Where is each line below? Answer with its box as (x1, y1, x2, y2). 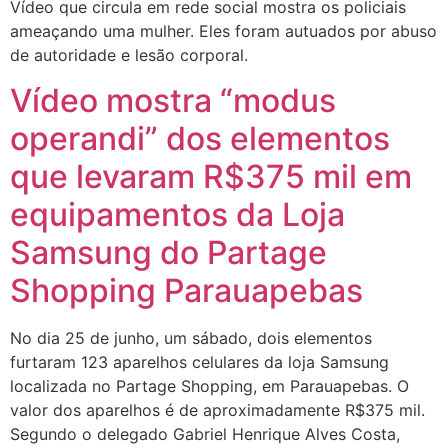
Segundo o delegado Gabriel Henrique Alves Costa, (10, 423, 400, 444)
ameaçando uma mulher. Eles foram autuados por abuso (10, 21, 437, 42)
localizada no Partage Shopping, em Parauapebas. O (10, 375, 409, 396)
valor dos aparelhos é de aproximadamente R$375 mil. (10, 399, 425, 420)
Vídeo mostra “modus (10, 80, 336, 120)
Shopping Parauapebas (10, 270, 363, 310)
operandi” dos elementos (10, 118, 390, 158)
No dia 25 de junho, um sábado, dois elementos (10, 327, 372, 348)
